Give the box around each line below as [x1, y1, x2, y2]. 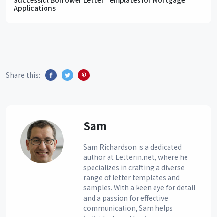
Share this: [6, 69, 40, 79]
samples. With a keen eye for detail [83, 182, 195, 192]
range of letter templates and [83, 172, 180, 182]
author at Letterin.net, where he [83, 152, 188, 162]
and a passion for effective [83, 192, 168, 202]
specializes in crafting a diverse [83, 162, 185, 172]
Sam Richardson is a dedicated [83, 141, 182, 152]
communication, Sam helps [83, 202, 173, 213]
